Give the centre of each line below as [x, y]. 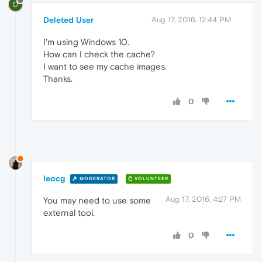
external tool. [69, 212]
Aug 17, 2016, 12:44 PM [191, 19]
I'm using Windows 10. [86, 42]
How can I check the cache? [99, 54]
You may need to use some [97, 200]
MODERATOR [96, 179]
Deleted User [68, 20]
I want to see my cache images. [105, 66]
